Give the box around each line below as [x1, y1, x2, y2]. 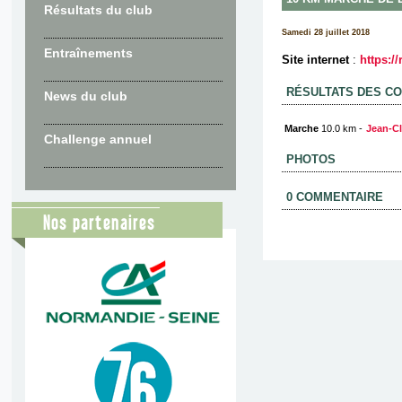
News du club [43, 89, 127, 103]
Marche [284, 123, 319, 134]
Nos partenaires [42, 214, 155, 234]
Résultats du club [43, 3, 153, 17]
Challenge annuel [43, 132, 152, 146]
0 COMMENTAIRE [285, 191, 383, 204]
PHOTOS [285, 153, 336, 166]
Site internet [281, 54, 349, 66]
